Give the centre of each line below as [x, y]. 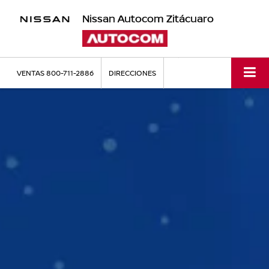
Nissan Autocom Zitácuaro [148, 18]
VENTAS [31, 73]
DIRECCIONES [132, 73]
